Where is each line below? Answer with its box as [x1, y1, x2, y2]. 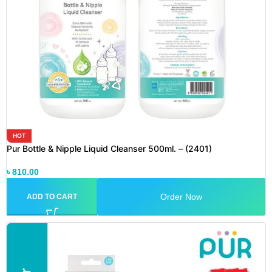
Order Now [160, 191, 202, 202]
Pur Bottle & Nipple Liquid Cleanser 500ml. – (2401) [7, 143, 212, 154]
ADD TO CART [27, 192, 77, 201]
